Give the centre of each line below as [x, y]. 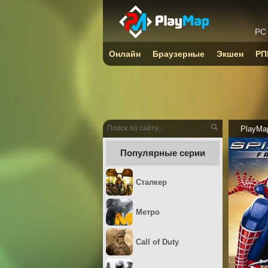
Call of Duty [157, 242]
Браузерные [179, 54]
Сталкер [151, 182]
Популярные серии [163, 153]
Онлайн [125, 54]
